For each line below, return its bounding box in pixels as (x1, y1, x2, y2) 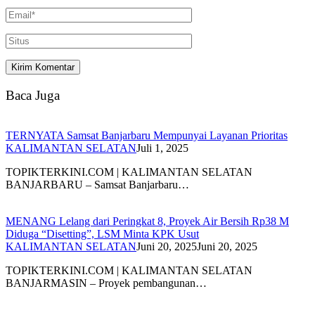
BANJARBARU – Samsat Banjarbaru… (6, 178, 189, 191)
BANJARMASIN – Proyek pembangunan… (6, 276, 207, 289)
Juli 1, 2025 (136, 141, 188, 154)
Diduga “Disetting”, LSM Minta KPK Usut (6, 227, 199, 240)
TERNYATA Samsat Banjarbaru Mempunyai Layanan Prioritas (6, 129, 288, 141)
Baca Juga (6, 88, 60, 103)
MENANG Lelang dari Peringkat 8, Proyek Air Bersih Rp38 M (6, 214, 289, 227)
